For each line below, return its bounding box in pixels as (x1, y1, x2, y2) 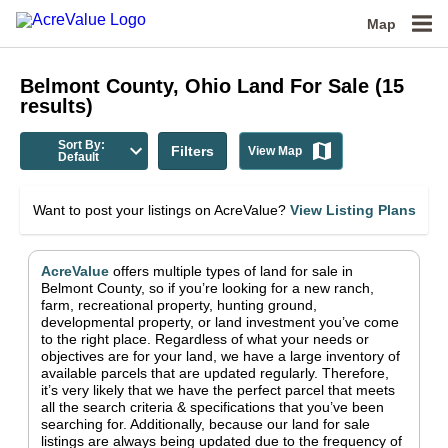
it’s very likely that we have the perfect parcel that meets (41, 382, 395, 398)
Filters (171, 143, 214, 159)
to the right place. (41, 331, 151, 347)
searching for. (41, 416, 127, 432)
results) (20, 95, 93, 117)
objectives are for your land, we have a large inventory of (41, 348, 400, 364)
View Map (248, 144, 302, 158)
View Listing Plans (289, 202, 416, 218)
